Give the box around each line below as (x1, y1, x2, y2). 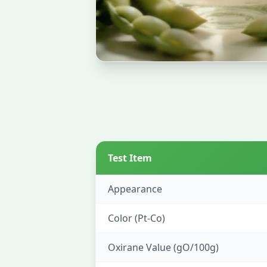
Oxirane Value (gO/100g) (108, 241, 219, 254)
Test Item (108, 151, 152, 164)
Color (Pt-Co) (108, 212, 165, 225)
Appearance (108, 182, 162, 195)
